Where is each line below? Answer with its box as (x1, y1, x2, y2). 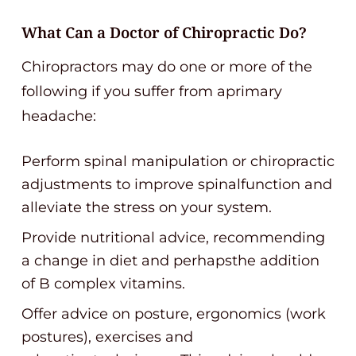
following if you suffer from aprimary (21, 83, 282, 100)
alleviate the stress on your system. (21, 199, 272, 216)
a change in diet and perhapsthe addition (21, 252, 319, 269)
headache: (21, 107, 96, 125)
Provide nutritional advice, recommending (21, 229, 325, 246)
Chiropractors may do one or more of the (21, 58, 312, 75)
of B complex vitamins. (21, 275, 185, 292)
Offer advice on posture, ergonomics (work (21, 305, 326, 323)
